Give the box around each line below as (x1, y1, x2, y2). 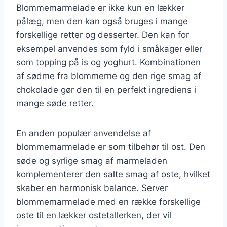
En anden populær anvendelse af (16, 128, 151, 138)
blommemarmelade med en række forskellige (16, 196, 201, 207)
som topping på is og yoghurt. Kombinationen (16, 57, 201, 67)
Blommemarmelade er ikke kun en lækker (16, 2, 184, 13)
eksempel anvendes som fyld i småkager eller (16, 43, 202, 54)
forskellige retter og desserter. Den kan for (16, 29, 189, 40)
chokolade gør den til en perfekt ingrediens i (16, 84, 196, 95)
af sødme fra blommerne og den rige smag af (16, 70, 201, 81)
